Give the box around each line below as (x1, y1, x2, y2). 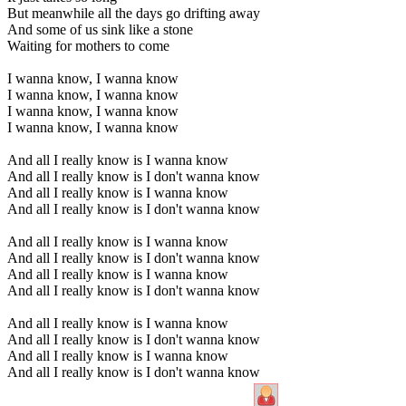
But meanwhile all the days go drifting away (7, 5, 260, 21)
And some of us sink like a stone (7, 21, 193, 37)
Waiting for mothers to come (7, 37, 169, 53)
